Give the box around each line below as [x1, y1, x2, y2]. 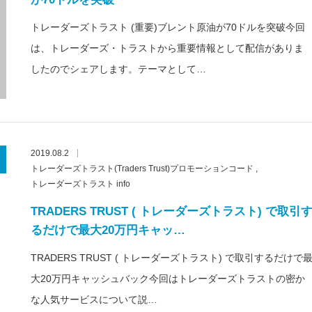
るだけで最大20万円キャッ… [31, 224, 185, 237]
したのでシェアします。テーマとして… [31, 63, 206, 75]
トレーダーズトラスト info [31, 179, 130, 189]
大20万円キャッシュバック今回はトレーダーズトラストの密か [31, 273, 305, 284]
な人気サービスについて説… [31, 294, 157, 305]
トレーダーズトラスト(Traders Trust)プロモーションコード [31, 164, 253, 173]
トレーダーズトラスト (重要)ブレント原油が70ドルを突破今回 [31, 22, 305, 33]
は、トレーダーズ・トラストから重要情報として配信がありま [31, 42, 304, 54]
